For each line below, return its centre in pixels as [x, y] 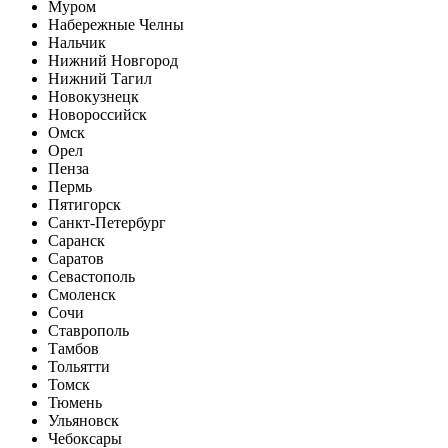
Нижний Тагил [100, 79]
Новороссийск [97, 115]
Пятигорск [84, 205]
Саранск [76, 241]
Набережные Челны [116, 25]
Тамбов [73, 349]
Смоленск [82, 295]
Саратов [76, 259]
